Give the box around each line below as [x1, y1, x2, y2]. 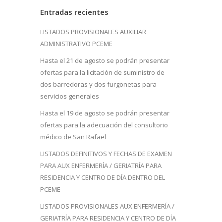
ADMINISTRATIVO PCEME [40, 39, 112, 48]
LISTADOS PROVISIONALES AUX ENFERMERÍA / [40, 201, 174, 211]
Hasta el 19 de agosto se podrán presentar [40, 108, 169, 117]
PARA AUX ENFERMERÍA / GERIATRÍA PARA [40, 161, 162, 170]
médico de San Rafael [40, 132, 106, 141]
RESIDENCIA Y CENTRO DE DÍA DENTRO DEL [40, 172, 165, 182]
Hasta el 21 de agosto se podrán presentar [40, 55, 169, 65]
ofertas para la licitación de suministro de [40, 67, 165, 77]
